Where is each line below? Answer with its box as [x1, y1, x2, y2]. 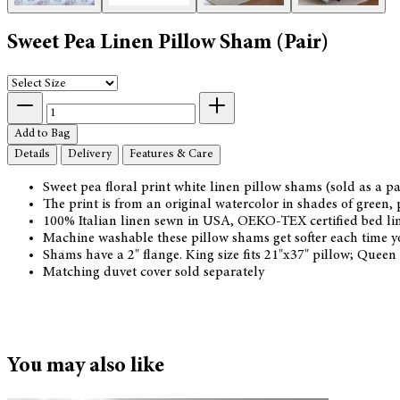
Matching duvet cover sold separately [43, 264, 268, 279]
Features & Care [129, 147, 213, 161]
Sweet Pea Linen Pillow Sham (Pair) [7, 32, 329, 54]
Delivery [68, 147, 112, 161]
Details [14, 147, 50, 161]
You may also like [7, 355, 164, 378]
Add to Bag [14, 127, 71, 140]
